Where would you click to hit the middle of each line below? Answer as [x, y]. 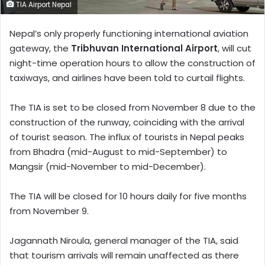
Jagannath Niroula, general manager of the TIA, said [124, 240]
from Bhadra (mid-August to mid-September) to [118, 151]
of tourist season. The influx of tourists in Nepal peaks [127, 137]
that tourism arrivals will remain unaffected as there [124, 255]
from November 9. [49, 211]
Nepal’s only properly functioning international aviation [129, 33]
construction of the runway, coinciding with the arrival [127, 122]
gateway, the [40, 48]
